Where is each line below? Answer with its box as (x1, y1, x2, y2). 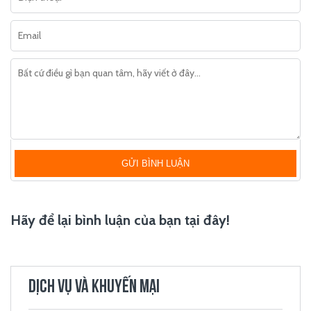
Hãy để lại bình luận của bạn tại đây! (10, 212, 230, 228)
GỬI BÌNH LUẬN (121, 158, 190, 169)
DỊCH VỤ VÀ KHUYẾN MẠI (28, 278, 160, 297)
